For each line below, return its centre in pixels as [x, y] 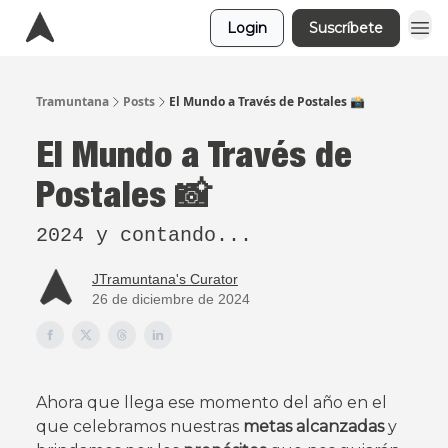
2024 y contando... [144, 235]
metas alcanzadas [313, 426]
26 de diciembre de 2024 [171, 299]
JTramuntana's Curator [165, 279]
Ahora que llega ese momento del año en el [211, 402]
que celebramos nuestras [139, 426]
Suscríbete [346, 28]
